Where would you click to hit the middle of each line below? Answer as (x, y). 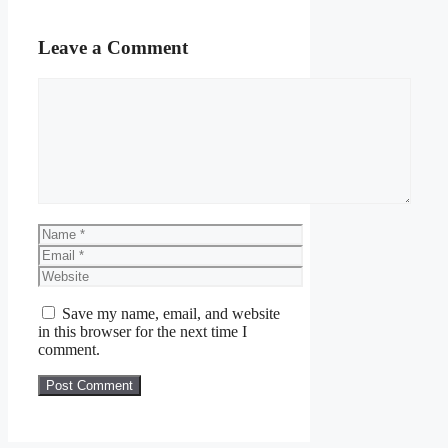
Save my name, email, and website (171, 313)
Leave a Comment (113, 48)
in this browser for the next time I (142, 331)
